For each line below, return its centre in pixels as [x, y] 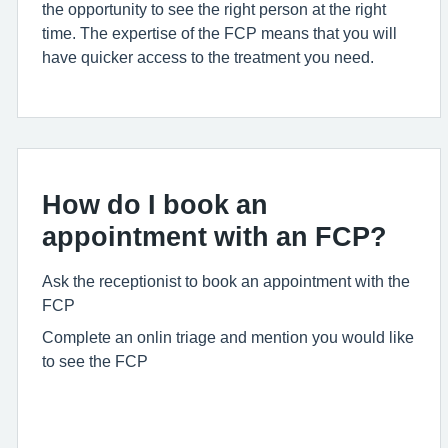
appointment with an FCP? [216, 236]
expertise [144, 33]
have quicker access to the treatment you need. [208, 57]
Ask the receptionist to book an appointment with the [226, 281]
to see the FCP [95, 361]
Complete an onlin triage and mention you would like [228, 337]
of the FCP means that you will [287, 33]
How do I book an [155, 204]
